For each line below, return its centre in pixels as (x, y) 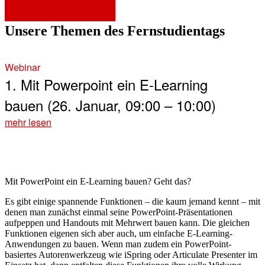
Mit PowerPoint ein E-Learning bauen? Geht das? (98, 181)
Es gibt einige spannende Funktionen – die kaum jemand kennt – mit (132, 201)
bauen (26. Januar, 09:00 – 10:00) (110, 105)
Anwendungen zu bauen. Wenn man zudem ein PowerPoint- (118, 244)
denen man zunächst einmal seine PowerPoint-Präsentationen (119, 212)
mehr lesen (28, 122)
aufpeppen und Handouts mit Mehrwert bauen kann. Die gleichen (127, 222)
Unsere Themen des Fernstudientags (115, 30)
